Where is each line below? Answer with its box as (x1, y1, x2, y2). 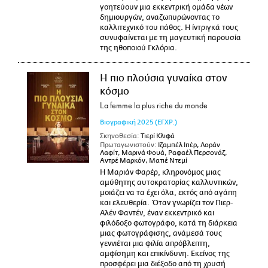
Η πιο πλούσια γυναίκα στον (99, 73, 227, 84)
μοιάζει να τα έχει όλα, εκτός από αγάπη (99, 188, 237, 197)
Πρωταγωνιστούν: (99, 141, 157, 149)
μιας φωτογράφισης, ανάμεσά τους (99, 229, 222, 237)
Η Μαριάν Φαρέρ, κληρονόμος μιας (99, 168, 221, 176)
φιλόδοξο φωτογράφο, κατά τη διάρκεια (99, 219, 237, 227)
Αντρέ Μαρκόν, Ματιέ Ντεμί (99, 157, 187, 165)
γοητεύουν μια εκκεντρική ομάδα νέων (99, 3, 233, 11)
